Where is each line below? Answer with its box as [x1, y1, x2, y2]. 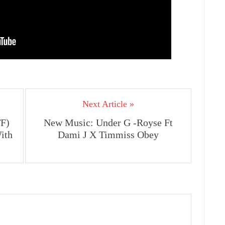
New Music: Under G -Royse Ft [44, 117, 173, 128]
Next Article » [82, 99, 134, 109]
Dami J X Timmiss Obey [58, 129, 159, 140]
